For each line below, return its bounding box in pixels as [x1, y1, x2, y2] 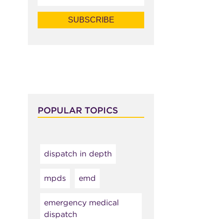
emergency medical [44, 198, 119, 208]
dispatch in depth [44, 149, 112, 159]
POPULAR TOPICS [37, 105, 118, 115]
